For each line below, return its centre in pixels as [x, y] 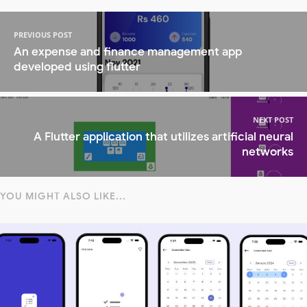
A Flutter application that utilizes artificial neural [163, 137]
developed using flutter [77, 67]
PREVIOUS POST [43, 35]
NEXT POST [273, 120]
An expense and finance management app [128, 52]
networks [268, 152]
